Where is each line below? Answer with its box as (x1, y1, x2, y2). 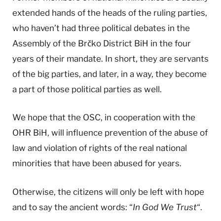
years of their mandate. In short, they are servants (12, 54, 209, 64)
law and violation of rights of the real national (12, 143, 187, 153)
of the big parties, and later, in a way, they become (12, 69, 207, 79)
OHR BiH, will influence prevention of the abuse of (12, 128, 208, 138)
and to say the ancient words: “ (12, 202, 133, 212)
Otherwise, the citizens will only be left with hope (12, 186, 204, 197)
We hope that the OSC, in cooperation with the (12, 112, 195, 123)
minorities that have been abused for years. (12, 158, 182, 169)
